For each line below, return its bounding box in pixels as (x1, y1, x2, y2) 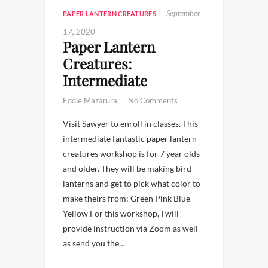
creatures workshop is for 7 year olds (63, 148, 200, 159)
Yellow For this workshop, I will (63, 208, 179, 218)
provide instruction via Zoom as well (63, 223, 198, 233)
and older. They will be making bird (63, 163, 191, 173)
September (166, 8, 201, 18)
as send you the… (63, 238, 125, 248)
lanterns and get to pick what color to (63, 178, 200, 188)
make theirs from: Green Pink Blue (63, 193, 190, 203)
